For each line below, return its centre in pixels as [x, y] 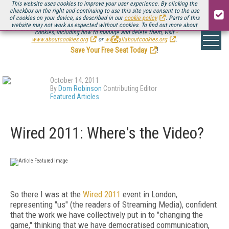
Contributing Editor [129, 88]
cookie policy [141, 18]
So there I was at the [47, 194]
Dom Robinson [80, 88]
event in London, [149, 194]
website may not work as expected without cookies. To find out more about [104, 25]
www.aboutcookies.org [60, 39]
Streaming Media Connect [186, 29]
